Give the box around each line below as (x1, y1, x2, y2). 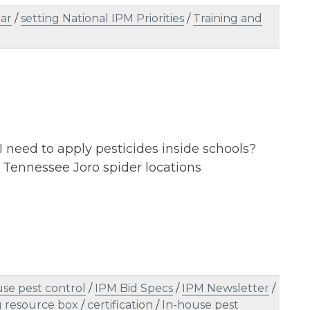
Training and (193, 12, 262, 25)
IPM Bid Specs (95, 282, 173, 295)
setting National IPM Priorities (21, 12, 184, 25)
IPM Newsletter (182, 282, 269, 295)
